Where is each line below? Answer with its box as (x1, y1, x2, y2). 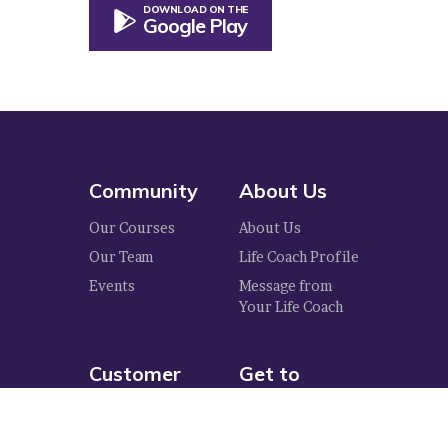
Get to (239, 361, 300, 387)
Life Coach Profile (239, 248, 359, 266)
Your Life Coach (239, 298, 343, 316)
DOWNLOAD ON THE (143, 3, 248, 17)
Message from (239, 277, 332, 295)
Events (89, 277, 135, 295)
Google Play (143, 13, 247, 39)
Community (89, 177, 198, 203)
